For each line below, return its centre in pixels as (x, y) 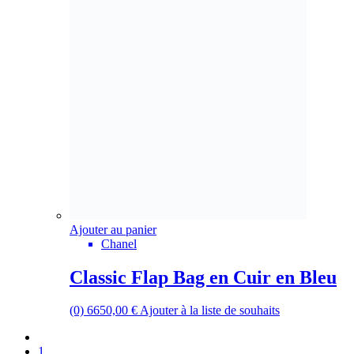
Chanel (119, 243)
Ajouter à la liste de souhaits (210, 311)
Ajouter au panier (113, 229)
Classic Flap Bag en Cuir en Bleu (203, 277)
